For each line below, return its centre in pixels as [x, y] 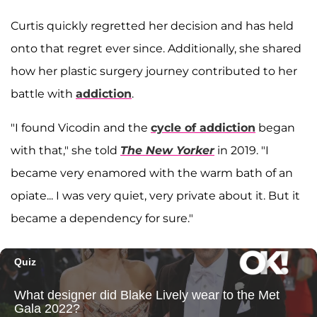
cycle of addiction [203, 128]
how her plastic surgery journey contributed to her [154, 71]
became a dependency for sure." [102, 219]
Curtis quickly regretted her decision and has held [152, 26]
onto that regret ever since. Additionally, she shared [156, 49]
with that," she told [65, 151]
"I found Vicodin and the [81, 128]
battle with [43, 94]
